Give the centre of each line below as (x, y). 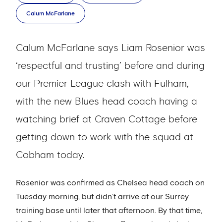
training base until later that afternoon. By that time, (109, 211)
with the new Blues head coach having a (107, 102)
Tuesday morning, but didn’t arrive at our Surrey (102, 197)
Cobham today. (50, 155)
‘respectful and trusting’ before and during (110, 66)
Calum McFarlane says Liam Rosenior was (111, 48)
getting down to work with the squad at (105, 137)
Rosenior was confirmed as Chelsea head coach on (110, 183)
